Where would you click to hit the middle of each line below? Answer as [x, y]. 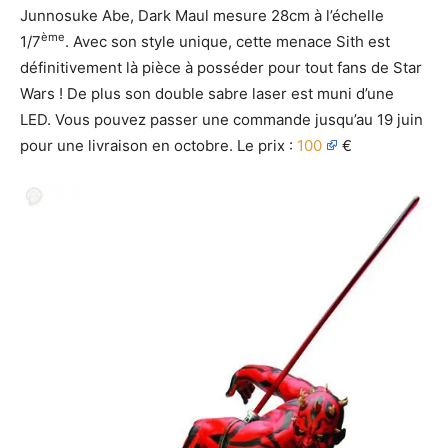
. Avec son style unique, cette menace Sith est [227, 41]
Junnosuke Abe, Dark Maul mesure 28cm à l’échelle [202, 15]
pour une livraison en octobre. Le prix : [158, 145]
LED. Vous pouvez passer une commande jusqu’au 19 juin [221, 119]
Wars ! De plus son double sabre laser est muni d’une [207, 93]
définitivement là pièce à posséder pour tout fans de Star [221, 67]
